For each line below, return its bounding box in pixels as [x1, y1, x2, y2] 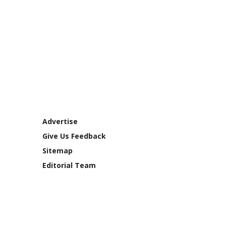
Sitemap [42, 146, 73, 156]
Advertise [42, 117, 78, 127]
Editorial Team [42, 160, 96, 171]
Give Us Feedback [42, 131, 106, 141]
